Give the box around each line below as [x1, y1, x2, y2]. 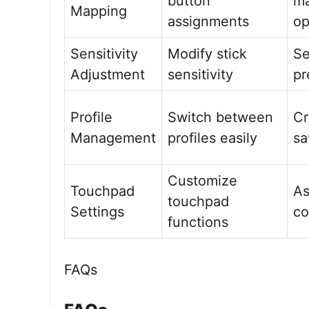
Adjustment [70, 66, 145, 83]
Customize [168, 172, 237, 189]
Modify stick [168, 46, 247, 62]
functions [168, 214, 228, 230]
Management [70, 130, 156, 146]
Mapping [70, 3, 127, 19]
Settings [70, 203, 124, 220]
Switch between [168, 109, 273, 126]
